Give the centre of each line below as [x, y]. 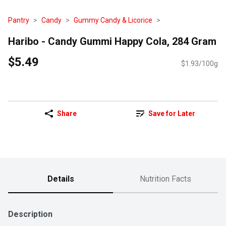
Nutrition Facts [165, 179]
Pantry [19, 20]
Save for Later [172, 114]
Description [30, 214]
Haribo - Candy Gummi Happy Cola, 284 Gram [112, 41]
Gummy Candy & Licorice [113, 20]
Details [61, 179]
